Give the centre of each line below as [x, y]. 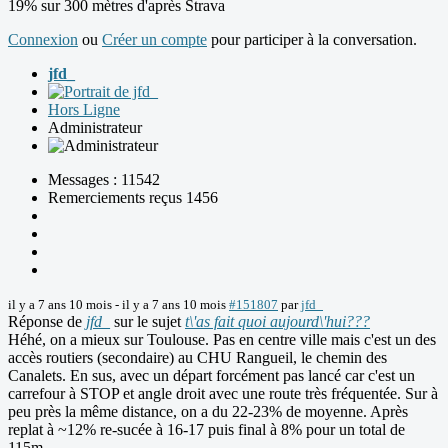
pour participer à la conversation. [312, 40]
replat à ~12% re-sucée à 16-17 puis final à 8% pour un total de [206, 430]
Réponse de [47, 322]
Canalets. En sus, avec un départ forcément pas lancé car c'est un [211, 376]
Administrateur [95, 128]
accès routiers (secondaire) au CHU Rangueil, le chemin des [197, 358]
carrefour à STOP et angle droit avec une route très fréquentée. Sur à [223, 394]
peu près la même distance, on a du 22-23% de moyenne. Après [208, 412]
